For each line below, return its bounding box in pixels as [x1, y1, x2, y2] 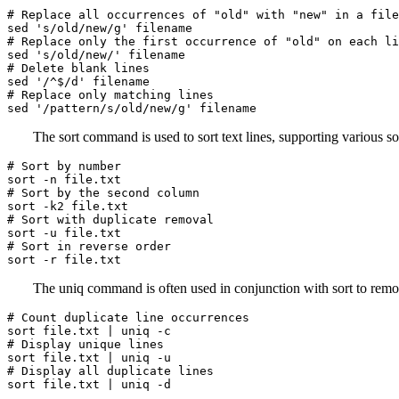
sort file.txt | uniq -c [7, 324, 171, 338]
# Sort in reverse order [7, 240, 171, 253]
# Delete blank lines [7, 61, 150, 75]
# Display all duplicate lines [7, 364, 214, 378]
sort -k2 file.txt [7, 199, 128, 213]
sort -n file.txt [7, 173, 121, 186]
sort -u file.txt [7, 226, 121, 240]
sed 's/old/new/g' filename [7, 21, 192, 35]
